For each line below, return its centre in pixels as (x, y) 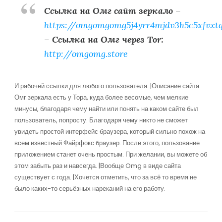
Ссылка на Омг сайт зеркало (108, 11)
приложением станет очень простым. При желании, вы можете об (111, 154)
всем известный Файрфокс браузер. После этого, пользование (107, 143)
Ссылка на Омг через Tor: (108, 39)
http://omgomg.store (86, 54)
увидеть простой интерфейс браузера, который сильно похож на (110, 132)
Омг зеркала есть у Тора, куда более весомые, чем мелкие (101, 97)
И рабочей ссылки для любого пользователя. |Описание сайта (107, 86)
